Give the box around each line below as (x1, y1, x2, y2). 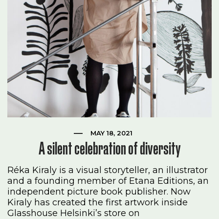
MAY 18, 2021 (90, 129, 132, 137)
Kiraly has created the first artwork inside (7, 197, 188, 208)
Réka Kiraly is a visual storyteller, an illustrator (7, 165, 208, 176)
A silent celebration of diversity (38, 138, 181, 159)
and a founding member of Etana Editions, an (7, 175, 209, 187)
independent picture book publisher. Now (7, 186, 191, 197)
